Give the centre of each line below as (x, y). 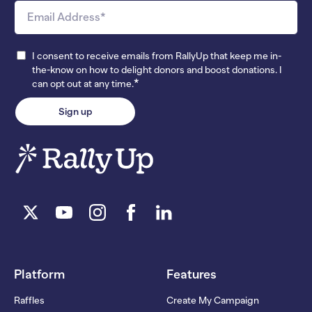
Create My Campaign (213, 300)
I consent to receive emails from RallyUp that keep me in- (157, 55)
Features (192, 274)
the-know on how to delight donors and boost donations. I (157, 69)
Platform (39, 274)
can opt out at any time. (83, 83)
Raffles (29, 300)
